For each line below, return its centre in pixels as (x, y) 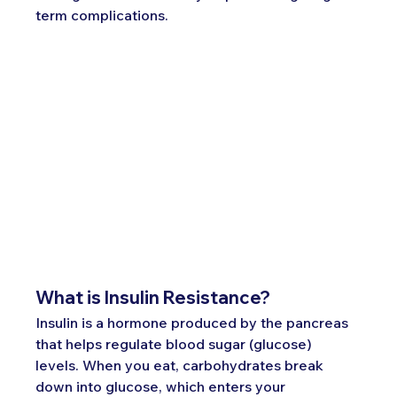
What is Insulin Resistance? (153, 297)
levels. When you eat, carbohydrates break (182, 365)
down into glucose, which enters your (163, 386)
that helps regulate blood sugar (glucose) (176, 343)
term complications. (102, 16)
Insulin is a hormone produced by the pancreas (194, 322)
